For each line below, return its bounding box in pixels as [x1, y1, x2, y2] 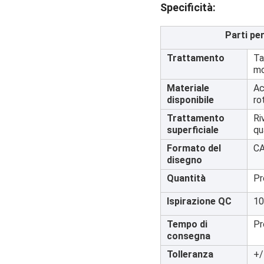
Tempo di [167, 218, 207, 230]
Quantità [167, 172, 206, 184]
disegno [167, 154, 202, 166]
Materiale [167, 82, 209, 94]
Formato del [167, 142, 221, 154]
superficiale [167, 124, 219, 136]
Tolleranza [167, 248, 213, 260]
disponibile [167, 94, 214, 105]
